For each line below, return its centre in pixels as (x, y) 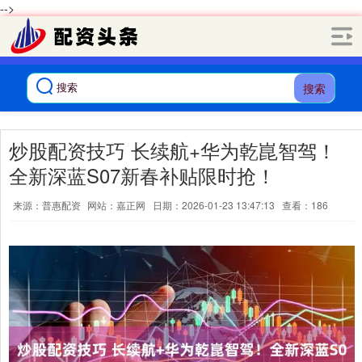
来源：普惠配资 (48, 205)
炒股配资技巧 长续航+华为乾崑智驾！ (173, 150)
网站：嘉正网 (116, 205)
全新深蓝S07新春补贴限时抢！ (142, 175)
